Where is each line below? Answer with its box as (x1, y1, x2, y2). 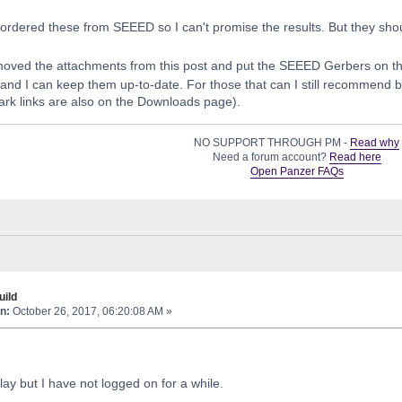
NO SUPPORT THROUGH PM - (194, 136, 351, 150)
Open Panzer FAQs (249, 165, 344, 179)
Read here (328, 151, 381, 164)
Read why (350, 136, 400, 150)
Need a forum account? (212, 151, 329, 164)
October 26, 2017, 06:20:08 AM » (9, 305, 172, 319)
